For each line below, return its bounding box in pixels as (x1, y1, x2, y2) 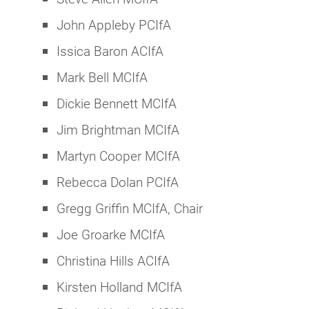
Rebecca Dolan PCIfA (57, 173, 179, 191)
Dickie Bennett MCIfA (57, 94, 177, 112)
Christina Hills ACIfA (57, 252, 170, 270)
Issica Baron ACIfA (57, 42, 163, 60)
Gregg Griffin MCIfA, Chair (57, 199, 203, 217)
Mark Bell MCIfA (57, 68, 148, 86)
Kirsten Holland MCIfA (57, 278, 182, 296)
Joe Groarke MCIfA (57, 226, 165, 243)
